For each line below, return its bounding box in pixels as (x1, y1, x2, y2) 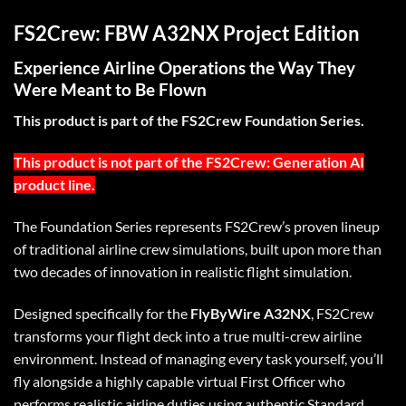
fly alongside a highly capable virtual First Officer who (14, 372, 345, 390)
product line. (14, 176, 95, 194)
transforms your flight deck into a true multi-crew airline (14, 326, 362, 344)
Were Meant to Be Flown (14, 78, 207, 100)
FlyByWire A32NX (190, 304, 311, 322)
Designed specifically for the (14, 304, 190, 322)
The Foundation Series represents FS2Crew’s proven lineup (14, 217, 380, 235)
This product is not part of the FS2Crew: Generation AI (14, 153, 364, 171)
